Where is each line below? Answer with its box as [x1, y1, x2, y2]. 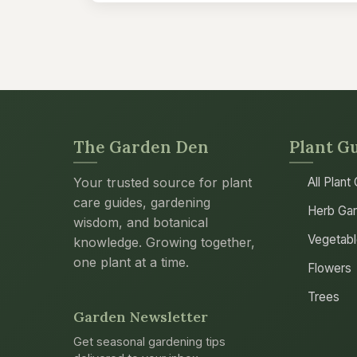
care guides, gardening [73, 194, 210, 210]
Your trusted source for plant [73, 175, 252, 190]
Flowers [307, 261, 351, 276]
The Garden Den [73, 136, 209, 158]
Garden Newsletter [73, 308, 208, 326]
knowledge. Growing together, [73, 234, 255, 250]
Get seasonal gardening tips [73, 335, 226, 348]
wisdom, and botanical [73, 214, 208, 230]
